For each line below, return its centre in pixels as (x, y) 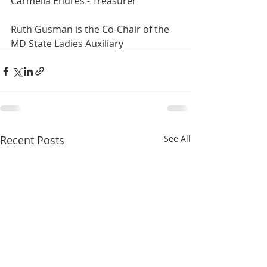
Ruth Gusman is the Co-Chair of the (91, 29)
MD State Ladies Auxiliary (67, 44)
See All (177, 139)
